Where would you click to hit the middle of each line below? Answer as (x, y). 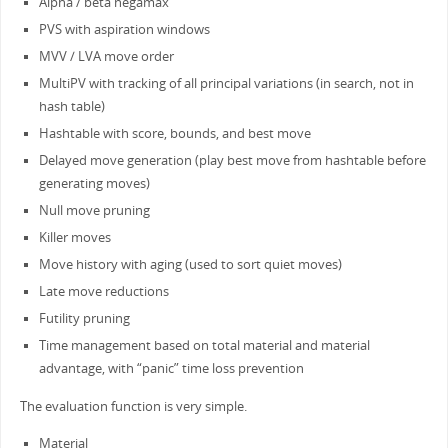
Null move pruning (94, 211)
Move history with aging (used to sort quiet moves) (190, 265)
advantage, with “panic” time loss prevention (171, 369)
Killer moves (74, 238)
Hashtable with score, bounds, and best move (174, 134)
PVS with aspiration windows (124, 30)
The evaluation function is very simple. (133, 406)
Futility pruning (84, 319)
